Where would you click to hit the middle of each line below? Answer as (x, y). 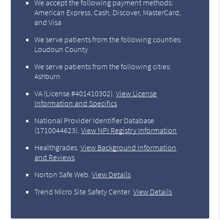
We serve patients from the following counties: (109, 39)
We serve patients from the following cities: (103, 66)
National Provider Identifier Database (95, 120)
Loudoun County (61, 49)
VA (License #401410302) (74, 93)
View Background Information (129, 147)
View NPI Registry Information (129, 130)
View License (137, 93)
